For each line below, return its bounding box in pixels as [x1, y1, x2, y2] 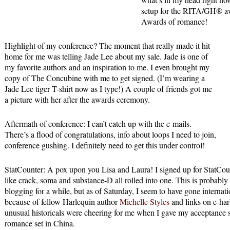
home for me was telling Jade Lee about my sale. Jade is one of [5, 51, 208, 62]
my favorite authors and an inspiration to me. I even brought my [5, 62, 209, 73]
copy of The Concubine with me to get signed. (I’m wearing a [5, 72, 205, 84]
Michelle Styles [120, 196, 169, 207]
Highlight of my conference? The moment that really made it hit [5, 40, 210, 51]
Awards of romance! [141, 16, 207, 27]
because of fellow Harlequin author [5, 196, 120, 207]
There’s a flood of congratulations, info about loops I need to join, [5, 129, 216, 140]
